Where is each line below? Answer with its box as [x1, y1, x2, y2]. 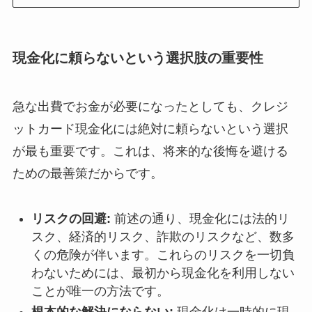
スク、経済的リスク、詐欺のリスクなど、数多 [31, 229, 295, 244]
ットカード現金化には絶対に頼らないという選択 [12, 121, 288, 136]
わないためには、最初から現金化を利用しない [31, 265, 295, 280]
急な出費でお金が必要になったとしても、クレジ [12, 99, 288, 114]
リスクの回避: [31, 211, 111, 226]
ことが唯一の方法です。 [31, 283, 169, 298]
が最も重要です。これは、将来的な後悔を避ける [12, 143, 288, 158]
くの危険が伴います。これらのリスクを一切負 [31, 247, 295, 262]
